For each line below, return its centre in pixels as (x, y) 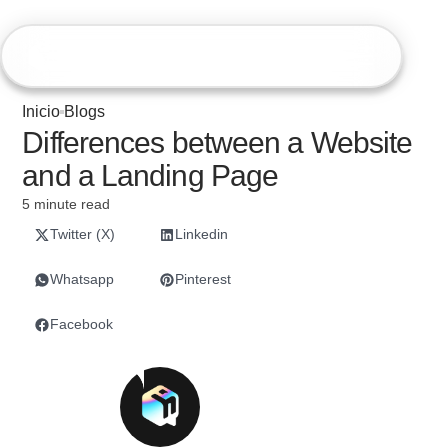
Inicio (41, 111)
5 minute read (66, 204)
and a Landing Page (150, 175)
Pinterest (203, 279)
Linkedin (202, 234)
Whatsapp (82, 279)
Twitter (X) (83, 234)
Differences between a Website (217, 142)
